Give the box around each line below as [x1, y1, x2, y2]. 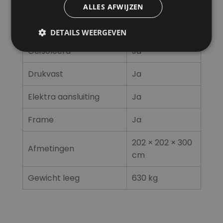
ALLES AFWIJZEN [83, 1, 143, 11]
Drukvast [27, 68, 63, 80]
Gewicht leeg [27, 172, 80, 184]
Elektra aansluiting [27, 91, 100, 103]
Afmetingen [27, 143, 74, 155]
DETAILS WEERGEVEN [50, 27, 127, 37]
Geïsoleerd [27, 45, 71, 57]
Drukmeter [27, 22, 71, 34]
